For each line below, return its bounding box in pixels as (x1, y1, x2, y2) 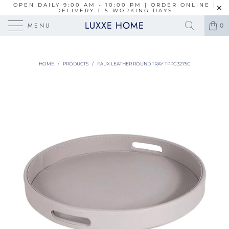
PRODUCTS (62, 61, 88, 66)
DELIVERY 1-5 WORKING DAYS (56, 7, 173, 14)
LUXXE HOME (85, 19, 144, 32)
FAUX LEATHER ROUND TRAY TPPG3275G (97, 61, 191, 66)
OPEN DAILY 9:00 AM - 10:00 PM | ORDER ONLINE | (13, 2, 216, 8)
